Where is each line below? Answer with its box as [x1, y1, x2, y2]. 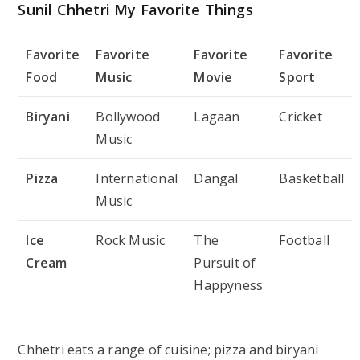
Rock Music [96, 231, 166, 249]
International [96, 169, 178, 187]
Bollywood [96, 107, 161, 125]
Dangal [194, 169, 239, 187]
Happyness [194, 276, 264, 294]
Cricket [279, 107, 322, 125]
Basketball [279, 169, 345, 187]
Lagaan [194, 107, 240, 125]
